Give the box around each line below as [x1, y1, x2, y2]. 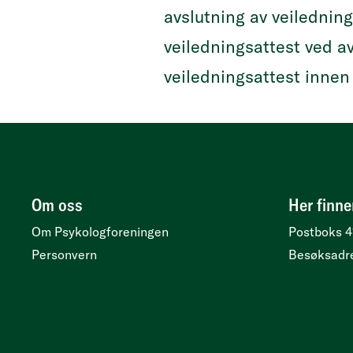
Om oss [32, 194, 83, 216]
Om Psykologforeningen [32, 224, 169, 240]
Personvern [32, 247, 97, 262]
